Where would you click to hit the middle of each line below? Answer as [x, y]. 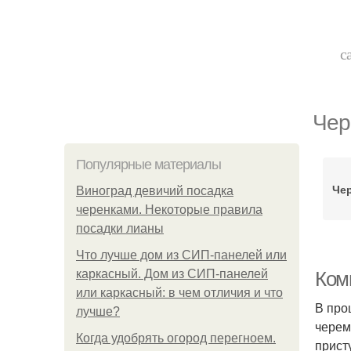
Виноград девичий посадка [155, 191]
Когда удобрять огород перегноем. [176, 338]
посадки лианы [120, 228]
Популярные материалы [148, 165]
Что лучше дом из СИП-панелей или [181, 255]
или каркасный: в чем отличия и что [179, 293]
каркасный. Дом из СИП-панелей [172, 274]
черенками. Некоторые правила [169, 210]
